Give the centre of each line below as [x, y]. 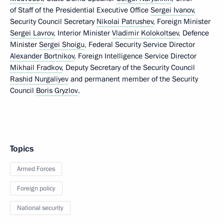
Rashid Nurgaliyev [39, 79]
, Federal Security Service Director [140, 44]
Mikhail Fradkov [36, 67]
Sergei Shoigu [62, 44]
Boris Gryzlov [57, 90]
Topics [22, 148]
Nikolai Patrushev [125, 21]
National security [40, 208]
